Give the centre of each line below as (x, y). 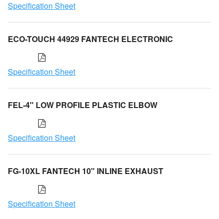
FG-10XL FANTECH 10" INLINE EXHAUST (86, 171)
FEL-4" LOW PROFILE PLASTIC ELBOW (83, 105)
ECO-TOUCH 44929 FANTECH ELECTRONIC (90, 39)
